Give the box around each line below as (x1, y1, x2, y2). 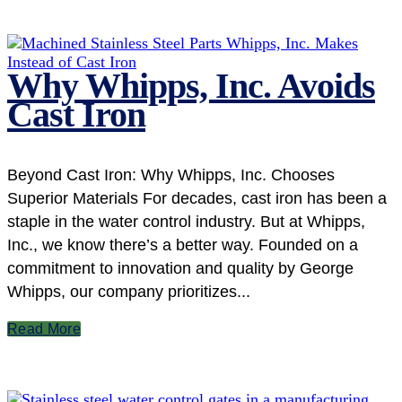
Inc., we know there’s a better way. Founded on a (7, 235, 358, 254)
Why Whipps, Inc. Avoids (7, 65, 375, 106)
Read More (7, 320, 81, 336)
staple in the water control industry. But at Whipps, (7, 212, 365, 231)
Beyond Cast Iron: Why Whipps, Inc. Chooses (7, 165, 335, 184)
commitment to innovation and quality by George (7, 258, 354, 277)
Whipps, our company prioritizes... (7, 282, 250, 301)
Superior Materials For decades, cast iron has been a (7, 188, 387, 207)
